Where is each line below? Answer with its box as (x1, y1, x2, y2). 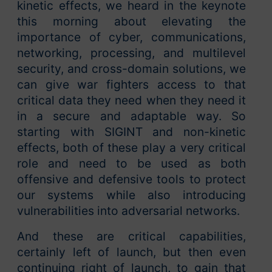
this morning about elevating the (17, 14, 246, 29)
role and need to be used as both (17, 156, 246, 171)
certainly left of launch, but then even (17, 245, 246, 260)
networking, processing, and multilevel (17, 46, 246, 61)
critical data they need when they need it (17, 93, 246, 108)
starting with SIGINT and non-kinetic (17, 124, 246, 140)
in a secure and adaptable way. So (17, 109, 246, 124)
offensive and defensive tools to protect (17, 172, 246, 187)
